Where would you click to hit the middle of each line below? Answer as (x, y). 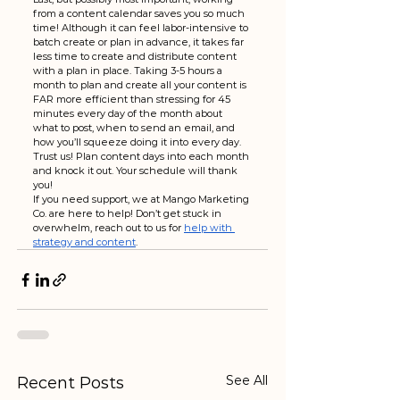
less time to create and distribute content (136, 56)
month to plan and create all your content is (141, 85)
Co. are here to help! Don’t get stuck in (129, 213)
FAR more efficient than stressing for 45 (133, 99)
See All (247, 380)
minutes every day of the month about (129, 113)
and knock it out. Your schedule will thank (137, 171)
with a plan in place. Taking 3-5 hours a (129, 71)
